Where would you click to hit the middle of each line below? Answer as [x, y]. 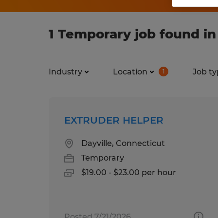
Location [130, 72]
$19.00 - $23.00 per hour [129, 172]
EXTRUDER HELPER [114, 120]
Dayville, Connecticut [123, 143]
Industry [65, 72]
